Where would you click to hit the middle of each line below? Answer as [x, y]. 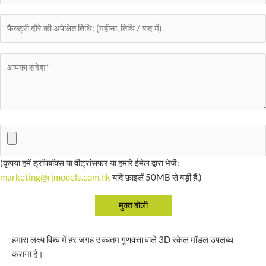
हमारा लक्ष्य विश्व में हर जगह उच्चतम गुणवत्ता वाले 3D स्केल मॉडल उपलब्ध [123, 240]
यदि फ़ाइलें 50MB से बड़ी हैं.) [156, 178]
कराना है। [28, 254]
